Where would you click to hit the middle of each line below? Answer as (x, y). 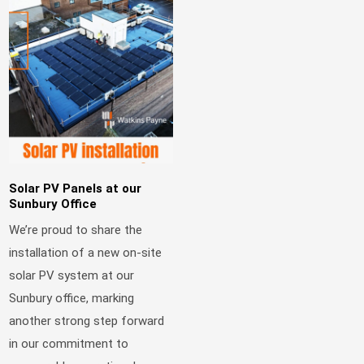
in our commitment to (69, 343)
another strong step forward (87, 321)
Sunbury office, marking (72, 298)
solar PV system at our (72, 275)
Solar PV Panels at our (76, 189)
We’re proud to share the (76, 230)
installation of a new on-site (86, 252)
